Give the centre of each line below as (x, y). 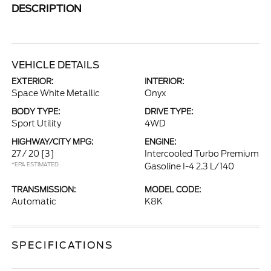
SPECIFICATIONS (63, 246)
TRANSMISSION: (44, 190)
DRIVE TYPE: (169, 112)
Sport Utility (37, 124)
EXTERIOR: (33, 82)
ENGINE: (160, 142)
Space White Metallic (56, 93)
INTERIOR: (164, 82)
